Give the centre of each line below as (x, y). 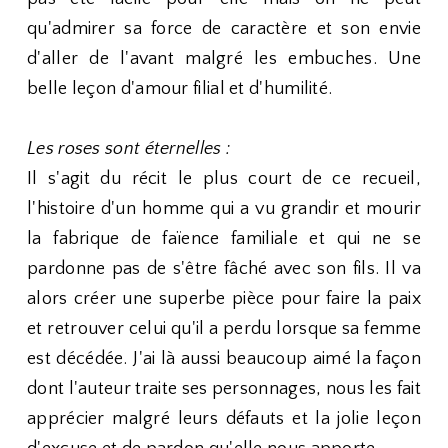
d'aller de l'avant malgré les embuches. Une (224, 59)
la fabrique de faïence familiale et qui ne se (224, 239)
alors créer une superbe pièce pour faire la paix (224, 299)
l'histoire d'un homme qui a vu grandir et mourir (224, 209)
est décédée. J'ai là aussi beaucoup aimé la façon (224, 359)
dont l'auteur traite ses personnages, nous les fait (224, 389)
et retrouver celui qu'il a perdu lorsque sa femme (224, 329)
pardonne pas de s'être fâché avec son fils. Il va (224, 269)
